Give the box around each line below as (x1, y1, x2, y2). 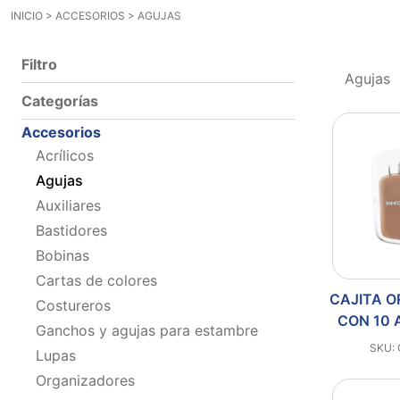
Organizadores (36, 371, 135, 389)
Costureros (36, 296, 111, 314)
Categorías (21, 91, 98, 110)
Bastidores (36, 221, 107, 239)
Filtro (21, 54, 57, 73)
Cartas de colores (36, 271, 157, 289)
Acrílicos (36, 146, 94, 164)
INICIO (11, 8, 43, 22)
